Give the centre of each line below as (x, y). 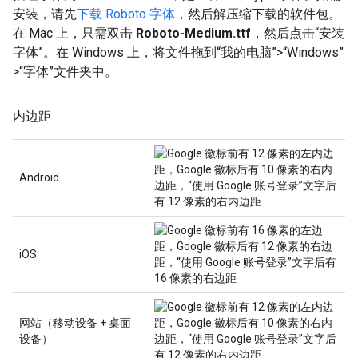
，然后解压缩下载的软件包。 (258, 14)
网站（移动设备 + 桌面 (75, 323)
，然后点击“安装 (298, 33)
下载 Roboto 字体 (126, 14)
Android (39, 177)
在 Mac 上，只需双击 (74, 33)
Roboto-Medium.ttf (193, 33)
